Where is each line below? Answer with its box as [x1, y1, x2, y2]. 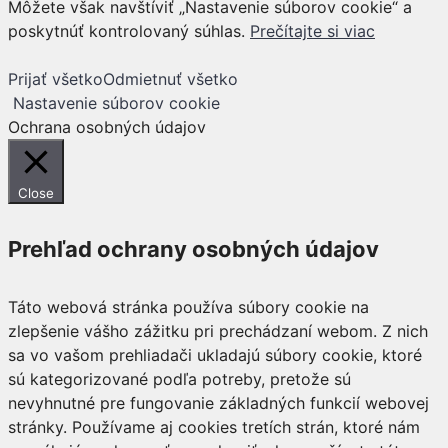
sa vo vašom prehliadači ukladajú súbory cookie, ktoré [8, 345, 422, 366]
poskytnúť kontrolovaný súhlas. [8, 20, 250, 41]
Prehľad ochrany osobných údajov [8, 236, 379, 263]
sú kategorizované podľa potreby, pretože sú [8, 369, 351, 390]
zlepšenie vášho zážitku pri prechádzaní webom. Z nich [8, 321, 428, 342]
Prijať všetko [8, 68, 103, 89]
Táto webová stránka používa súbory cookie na [8, 297, 369, 318]
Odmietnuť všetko [103, 68, 238, 89]
